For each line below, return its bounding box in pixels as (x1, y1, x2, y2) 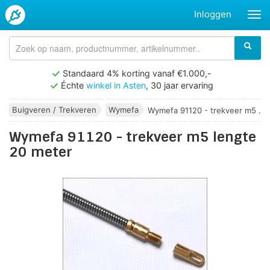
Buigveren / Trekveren (12, 105, 96, 115)
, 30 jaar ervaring (146, 80, 213, 90)
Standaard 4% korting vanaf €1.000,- (63, 68, 212, 78)
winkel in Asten (86, 80, 146, 90)
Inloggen (193, 8, 231, 20)
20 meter (9, 143, 72, 162)
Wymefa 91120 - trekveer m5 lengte (9, 128, 256, 146)
